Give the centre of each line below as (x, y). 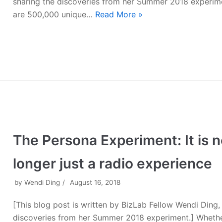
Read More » (119, 14)
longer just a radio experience (113, 164)
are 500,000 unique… (54, 14)
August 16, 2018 (95, 183)
